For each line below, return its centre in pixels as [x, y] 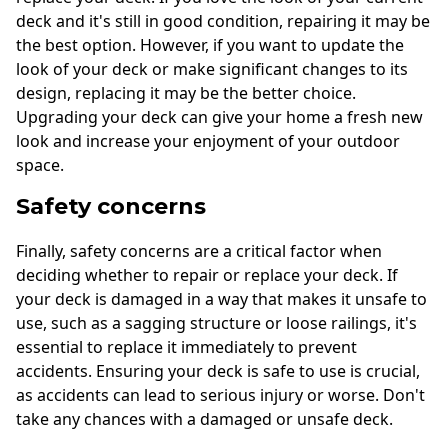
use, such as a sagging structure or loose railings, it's [216, 323]
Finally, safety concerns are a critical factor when [199, 251]
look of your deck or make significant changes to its [212, 68]
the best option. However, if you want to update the [210, 44]
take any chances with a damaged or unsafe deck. [204, 419]
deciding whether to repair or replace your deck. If [207, 275]
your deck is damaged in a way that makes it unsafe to [221, 299]
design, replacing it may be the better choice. [186, 92]
